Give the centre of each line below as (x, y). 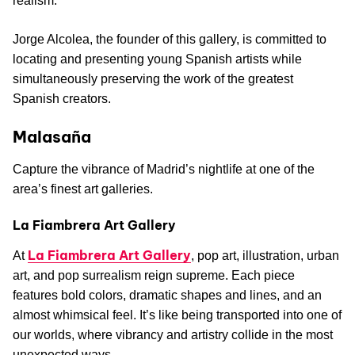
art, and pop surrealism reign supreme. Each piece (154, 276)
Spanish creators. (62, 99)
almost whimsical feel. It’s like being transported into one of (177, 315)
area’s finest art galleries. (83, 189)
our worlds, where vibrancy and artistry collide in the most (173, 335)
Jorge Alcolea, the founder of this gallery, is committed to (170, 40)
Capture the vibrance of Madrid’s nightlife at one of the (164, 170)
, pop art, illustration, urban (265, 256)
